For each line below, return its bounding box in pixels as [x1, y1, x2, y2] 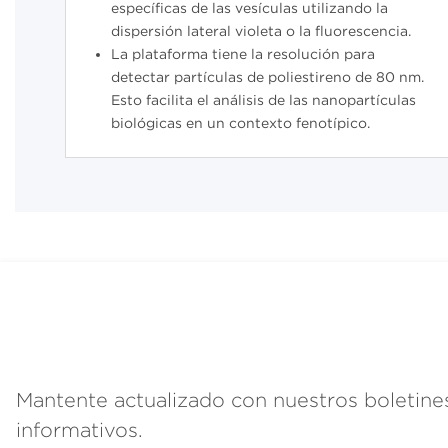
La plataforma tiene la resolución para [111, 46, 376, 63]
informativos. [16, 417, 143, 442]
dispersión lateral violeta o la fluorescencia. [111, 23, 412, 40]
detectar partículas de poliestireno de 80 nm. [111, 69, 425, 86]
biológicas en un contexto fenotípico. [111, 115, 371, 132]
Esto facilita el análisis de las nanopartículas [111, 92, 417, 109]
